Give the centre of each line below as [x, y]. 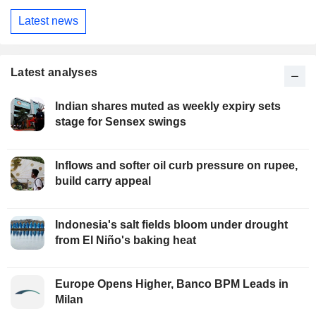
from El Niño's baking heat [126, 240]
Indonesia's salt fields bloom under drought [171, 224]
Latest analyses [54, 72]
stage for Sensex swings [121, 121]
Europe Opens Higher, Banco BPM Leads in [172, 284]
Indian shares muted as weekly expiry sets [168, 106]
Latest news [48, 21]
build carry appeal [103, 181]
